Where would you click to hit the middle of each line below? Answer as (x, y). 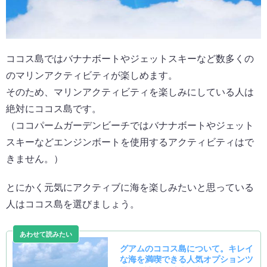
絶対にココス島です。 (54, 109)
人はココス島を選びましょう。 (73, 204)
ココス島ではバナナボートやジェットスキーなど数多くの (130, 59)
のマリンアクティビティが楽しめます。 (92, 76)
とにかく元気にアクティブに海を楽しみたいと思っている (130, 188)
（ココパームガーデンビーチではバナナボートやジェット (130, 126)
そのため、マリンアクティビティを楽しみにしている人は (130, 92)
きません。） (35, 159)
